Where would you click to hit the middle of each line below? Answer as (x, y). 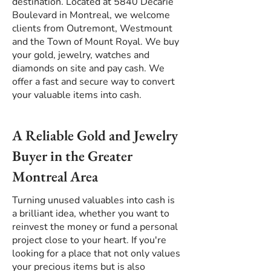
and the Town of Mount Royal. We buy (96, 42)
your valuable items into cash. (77, 95)
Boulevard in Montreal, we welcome (91, 15)
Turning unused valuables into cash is (93, 200)
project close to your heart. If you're (89, 240)
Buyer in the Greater (72, 156)
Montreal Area (55, 176)
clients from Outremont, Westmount (92, 28)
